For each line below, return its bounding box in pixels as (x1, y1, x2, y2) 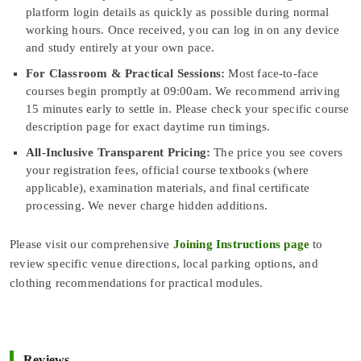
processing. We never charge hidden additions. (26, 198, 268, 212)
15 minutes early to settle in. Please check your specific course (26, 102, 350, 115)
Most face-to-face (225, 66, 319, 80)
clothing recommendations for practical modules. (10, 276, 263, 289)
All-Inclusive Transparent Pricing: (26, 145, 211, 159)
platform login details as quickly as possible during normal (26, 5, 330, 19)
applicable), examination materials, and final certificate (26, 180, 310, 194)
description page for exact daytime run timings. (26, 119, 271, 133)
